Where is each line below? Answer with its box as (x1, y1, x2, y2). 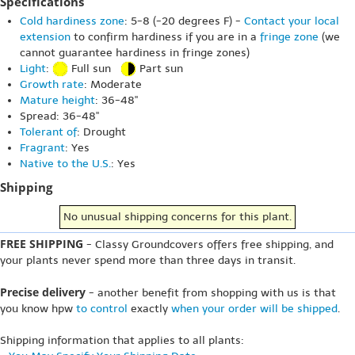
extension (20, 29, 71, 44)
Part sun (136, 61, 183, 75)
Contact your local (244, 13, 339, 28)
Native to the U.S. (20, 157, 111, 170)
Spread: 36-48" (20, 109, 99, 123)
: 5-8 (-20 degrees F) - (124, 13, 244, 28)
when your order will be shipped (171, 302, 338, 315)
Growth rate (20, 78, 84, 91)
